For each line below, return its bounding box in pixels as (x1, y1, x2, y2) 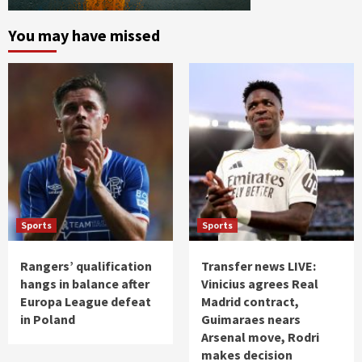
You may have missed (8, 24, 160, 45)
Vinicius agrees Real (201, 275, 318, 292)
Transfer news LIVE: (201, 257, 316, 274)
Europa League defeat (20, 293, 151, 309)
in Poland (20, 310, 75, 327)
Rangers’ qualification (20, 257, 152, 274)
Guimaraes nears (201, 310, 301, 327)
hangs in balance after (20, 275, 149, 292)
